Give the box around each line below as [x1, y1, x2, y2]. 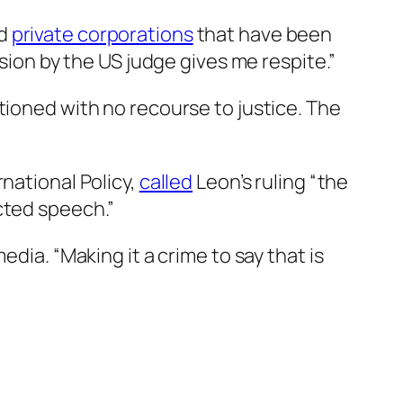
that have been [193, 21, 333, 49]
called [139, 168, 193, 196]
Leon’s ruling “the [193, 168, 349, 196]
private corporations [11, 21, 193, 49]
